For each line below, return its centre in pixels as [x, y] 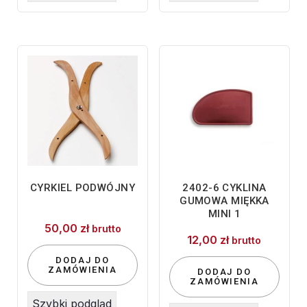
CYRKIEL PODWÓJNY [83, 188]
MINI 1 [224, 214]
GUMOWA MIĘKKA [224, 201]
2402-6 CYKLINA [224, 188]
